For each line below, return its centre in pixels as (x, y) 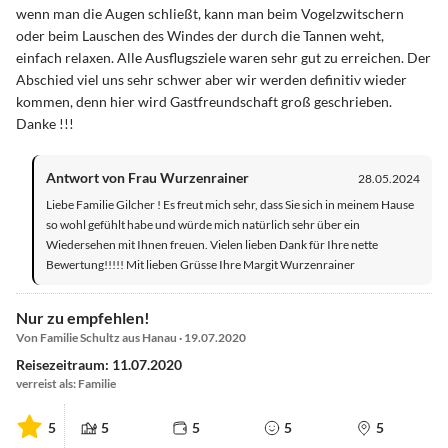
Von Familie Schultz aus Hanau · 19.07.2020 (131, 338)
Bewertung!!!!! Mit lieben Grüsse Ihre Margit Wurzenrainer (200, 265)
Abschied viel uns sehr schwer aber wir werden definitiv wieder (211, 80)
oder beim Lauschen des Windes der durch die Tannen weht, (200, 36)
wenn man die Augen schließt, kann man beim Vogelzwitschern (210, 14)
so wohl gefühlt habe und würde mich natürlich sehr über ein (203, 225)
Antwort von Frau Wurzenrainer (147, 178)
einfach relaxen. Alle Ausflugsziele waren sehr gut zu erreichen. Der (223, 58)
